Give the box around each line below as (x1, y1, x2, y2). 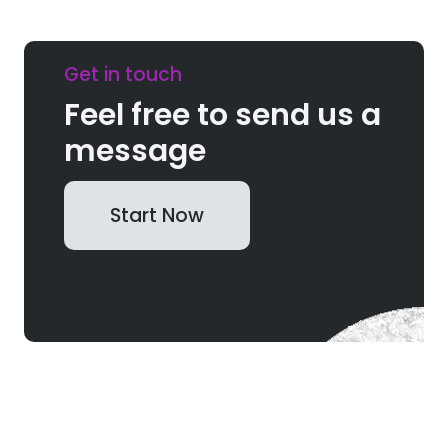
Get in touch (64, 60, 182, 88)
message (64, 129, 206, 172)
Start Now (110, 201, 205, 229)
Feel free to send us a (64, 93, 381, 136)
